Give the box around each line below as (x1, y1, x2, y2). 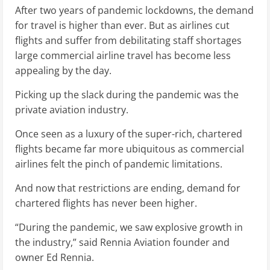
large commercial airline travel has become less (15, 49, 231, 63)
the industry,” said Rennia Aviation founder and (15, 236, 230, 250)
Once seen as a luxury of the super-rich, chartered (15, 127, 242, 141)
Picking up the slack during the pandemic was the (15, 88, 239, 102)
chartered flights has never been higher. (15, 196, 197, 210)
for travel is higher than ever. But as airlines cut (15, 19, 230, 33)
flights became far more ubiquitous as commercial (15, 142, 244, 156)
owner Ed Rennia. (15, 251, 94, 265)
